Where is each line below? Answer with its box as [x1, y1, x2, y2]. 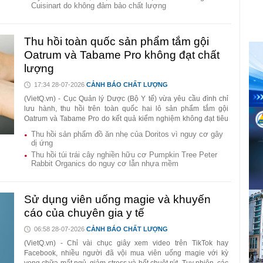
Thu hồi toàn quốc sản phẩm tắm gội [24, 35, 209, 48]
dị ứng [31, 139, 53, 148]
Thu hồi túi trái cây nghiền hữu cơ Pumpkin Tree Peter [31, 150, 217, 160]
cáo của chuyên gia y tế [24, 207, 144, 220]
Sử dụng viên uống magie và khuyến [24, 193, 211, 206]
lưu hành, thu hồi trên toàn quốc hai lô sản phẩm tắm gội [24, 104, 229, 113]
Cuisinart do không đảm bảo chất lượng [31, 1, 166, 11]
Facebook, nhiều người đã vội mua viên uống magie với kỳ [24, 249, 229, 258]
